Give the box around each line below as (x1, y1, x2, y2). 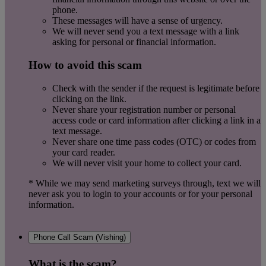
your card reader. (52, 147, 115, 157)
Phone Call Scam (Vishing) (33, 233, 126, 242)
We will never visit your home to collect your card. (52, 157, 242, 168)
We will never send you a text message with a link (52, 26, 239, 37)
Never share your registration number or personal (52, 104, 236, 115)
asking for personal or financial (52, 37, 170, 47)
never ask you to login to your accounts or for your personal (28, 188, 252, 199)
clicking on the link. (52, 93, 131, 104)
